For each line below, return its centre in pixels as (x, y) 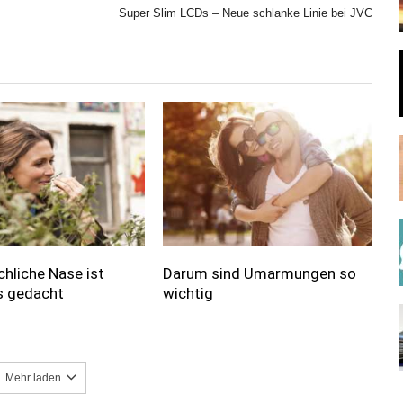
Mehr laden (33, 378)
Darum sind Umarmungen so (259, 274)
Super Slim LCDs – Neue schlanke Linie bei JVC (246, 13)
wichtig (188, 294)
